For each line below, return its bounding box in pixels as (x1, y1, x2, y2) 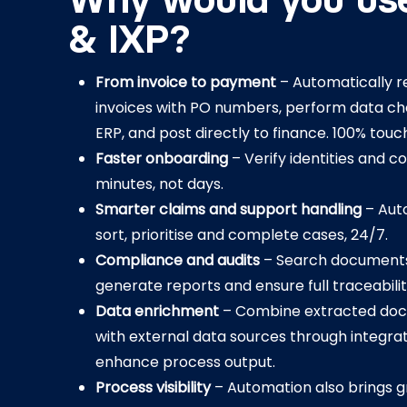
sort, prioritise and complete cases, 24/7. (95, 224, 389, 245)
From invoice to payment (95, 72, 277, 93)
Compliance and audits (95, 250, 261, 271)
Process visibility (95, 377, 212, 398)
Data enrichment (95, 301, 220, 322)
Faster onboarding (95, 148, 229, 169)
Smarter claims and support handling (95, 199, 362, 220)
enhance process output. (95, 352, 276, 372)
